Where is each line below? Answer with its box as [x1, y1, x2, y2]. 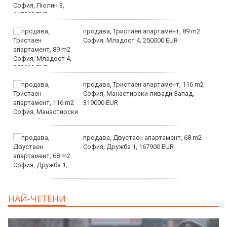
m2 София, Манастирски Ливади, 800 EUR [83, 196, 211, 204]
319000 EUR [83, 98, 118, 106]
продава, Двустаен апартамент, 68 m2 [83, 133, 202, 141]
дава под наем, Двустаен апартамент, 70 [83, 186, 209, 195]
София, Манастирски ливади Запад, [83, 89, 194, 97]
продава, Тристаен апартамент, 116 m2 [83, 80, 204, 88]
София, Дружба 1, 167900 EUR [83, 142, 174, 150]
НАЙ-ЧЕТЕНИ [8, 192, 66, 205]
